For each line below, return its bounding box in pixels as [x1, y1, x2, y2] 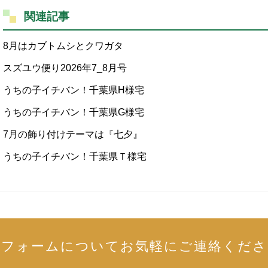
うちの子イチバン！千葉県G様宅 [3, 107, 144, 118]
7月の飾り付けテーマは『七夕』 [3, 129, 142, 140]
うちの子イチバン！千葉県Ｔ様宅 [3, 151, 147, 162]
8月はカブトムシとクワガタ [3, 41, 123, 51]
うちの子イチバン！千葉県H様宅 [3, 85, 144, 96]
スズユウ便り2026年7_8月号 [3, 63, 127, 74]
